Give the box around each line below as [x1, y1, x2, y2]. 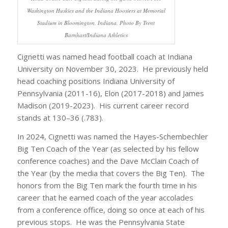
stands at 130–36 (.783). [17, 112, 103, 123]
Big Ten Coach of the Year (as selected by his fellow [17, 144, 199, 154]
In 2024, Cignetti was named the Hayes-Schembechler [17, 131, 208, 142]
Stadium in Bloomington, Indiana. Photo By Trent [37, 18, 155, 26]
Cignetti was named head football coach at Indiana [17, 51, 192, 62]
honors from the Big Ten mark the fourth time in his [17, 180, 197, 191]
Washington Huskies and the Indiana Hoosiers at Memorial [26, 6, 165, 14]
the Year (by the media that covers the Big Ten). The [17, 168, 205, 179]
